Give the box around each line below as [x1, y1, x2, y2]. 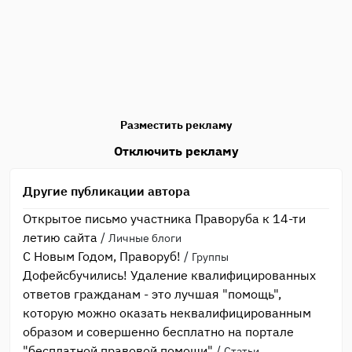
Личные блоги [108, 231, 181, 245]
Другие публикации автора [23, 183, 190, 199]
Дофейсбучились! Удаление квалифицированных [23, 267, 316, 283]
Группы [192, 250, 229, 264]
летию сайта [23, 229, 97, 245]
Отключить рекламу [113, 143, 239, 159]
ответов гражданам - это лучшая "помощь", [23, 286, 281, 302]
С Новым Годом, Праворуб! [23, 248, 184, 264]
